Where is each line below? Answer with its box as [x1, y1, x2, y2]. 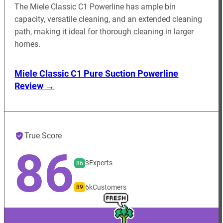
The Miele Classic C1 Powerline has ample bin [14, 1, 176, 11]
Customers [93, 183, 127, 191]
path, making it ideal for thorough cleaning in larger [14, 26, 194, 36]
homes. [14, 39, 41, 49]
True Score [24, 131, 62, 141]
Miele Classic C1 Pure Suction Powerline [14, 68, 179, 79]
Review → [14, 81, 55, 92]
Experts [89, 159, 113, 167]
